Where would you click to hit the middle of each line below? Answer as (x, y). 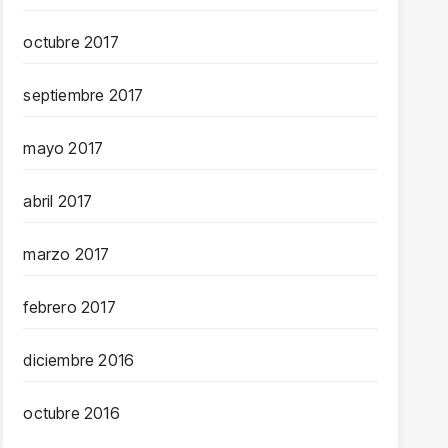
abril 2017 (58, 201)
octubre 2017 (71, 42)
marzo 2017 (66, 254)
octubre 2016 (71, 413)
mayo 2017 (63, 148)
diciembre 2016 (79, 360)
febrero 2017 (69, 307)
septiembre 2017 (83, 95)
